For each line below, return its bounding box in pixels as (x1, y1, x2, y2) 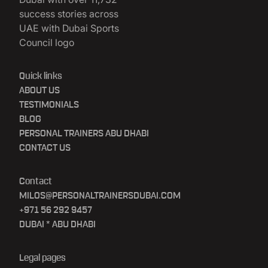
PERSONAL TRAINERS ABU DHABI (19, 129, 149, 138)
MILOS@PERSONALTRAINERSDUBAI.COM (19, 191, 181, 200)
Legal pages (19, 253, 66, 263)
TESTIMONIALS (19, 100, 79, 109)
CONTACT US (19, 143, 71, 153)
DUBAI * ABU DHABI (19, 220, 96, 229)
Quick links (19, 71, 62, 81)
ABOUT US (19, 86, 60, 95)
